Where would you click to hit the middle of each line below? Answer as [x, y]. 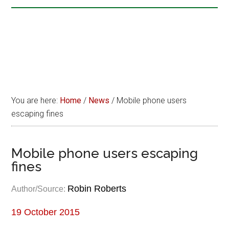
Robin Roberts [97, 189]
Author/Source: [40, 189]
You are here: [36, 100]
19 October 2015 [46, 212]
